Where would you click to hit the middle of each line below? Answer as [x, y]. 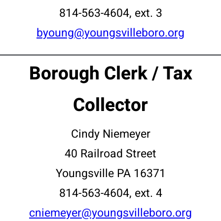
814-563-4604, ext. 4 [110, 193]
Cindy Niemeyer [110, 134]
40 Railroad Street [110, 154]
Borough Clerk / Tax [110, 74]
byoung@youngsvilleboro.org [110, 33]
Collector [110, 105]
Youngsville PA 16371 [110, 174]
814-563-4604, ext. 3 [110, 13]
